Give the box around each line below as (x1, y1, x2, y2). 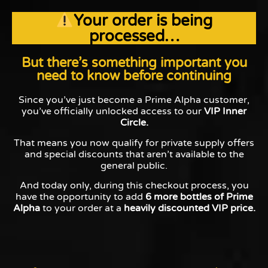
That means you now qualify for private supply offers (14, 136, 254, 149)
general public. (100, 159, 167, 172)
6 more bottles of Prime (145, 191, 253, 203)
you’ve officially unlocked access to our (22, 105, 204, 118)
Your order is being (73, 11, 212, 31)
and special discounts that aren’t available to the (24, 148, 244, 160)
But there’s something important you (21, 55, 247, 71)
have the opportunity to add (15, 191, 145, 203)
